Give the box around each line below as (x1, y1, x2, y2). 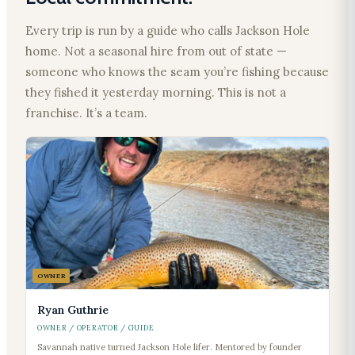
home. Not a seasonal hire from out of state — (25, 44, 287, 59)
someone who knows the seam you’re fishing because (25, 64, 329, 80)
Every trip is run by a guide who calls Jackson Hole (25, 23, 310, 39)
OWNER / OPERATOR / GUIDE (37, 323, 155, 333)
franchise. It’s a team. (25, 105, 147, 121)
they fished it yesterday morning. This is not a (25, 85, 286, 101)
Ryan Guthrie (37, 303, 109, 318)
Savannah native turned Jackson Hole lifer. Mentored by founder (37, 342, 302, 353)
